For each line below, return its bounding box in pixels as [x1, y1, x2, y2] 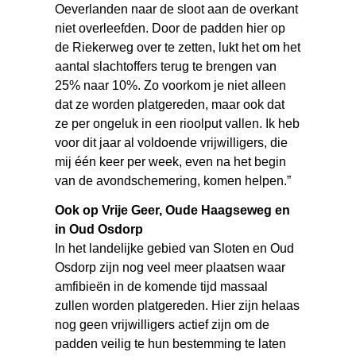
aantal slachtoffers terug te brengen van [55, 59, 277, 73]
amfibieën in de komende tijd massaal [55, 279, 269, 293]
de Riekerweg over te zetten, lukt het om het [55, 40, 301, 54]
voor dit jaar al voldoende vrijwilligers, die [55, 135, 288, 149]
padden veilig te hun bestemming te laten [55, 336, 287, 350]
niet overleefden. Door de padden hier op [55, 21, 286, 35]
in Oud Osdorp [55, 222, 144, 236]
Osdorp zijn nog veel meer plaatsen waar [55, 260, 286, 274]
